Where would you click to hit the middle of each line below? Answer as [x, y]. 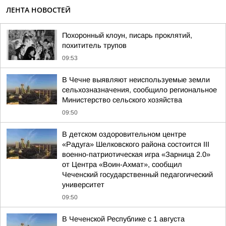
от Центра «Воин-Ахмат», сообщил [122, 164]
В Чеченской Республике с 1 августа [123, 219]
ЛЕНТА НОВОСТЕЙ [38, 10]
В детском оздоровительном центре [124, 134]
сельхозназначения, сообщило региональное [139, 90]
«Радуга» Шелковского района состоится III [136, 144]
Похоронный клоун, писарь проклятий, [127, 35]
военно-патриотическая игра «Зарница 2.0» [136, 154]
